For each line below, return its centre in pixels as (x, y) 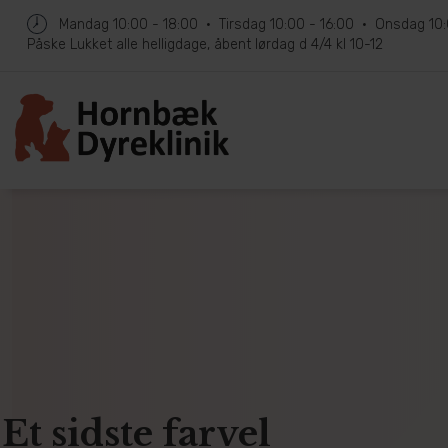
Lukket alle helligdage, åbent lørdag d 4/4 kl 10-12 (226, 44)
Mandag (84, 24)
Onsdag (400, 24)
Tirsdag (242, 24)
